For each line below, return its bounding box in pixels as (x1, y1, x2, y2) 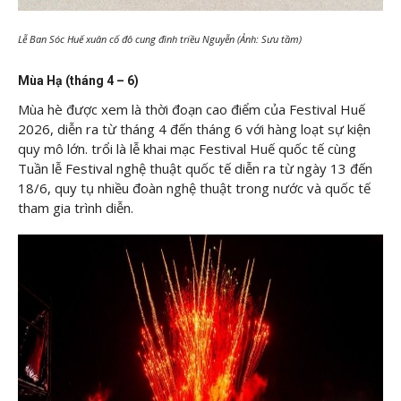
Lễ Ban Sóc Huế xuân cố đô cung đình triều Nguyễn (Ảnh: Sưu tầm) (18, 32, 302, 47)
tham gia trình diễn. (18, 198, 133, 217)
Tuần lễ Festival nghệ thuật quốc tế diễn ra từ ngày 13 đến (18, 158, 372, 177)
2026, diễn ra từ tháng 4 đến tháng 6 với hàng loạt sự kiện (18, 119, 371, 138)
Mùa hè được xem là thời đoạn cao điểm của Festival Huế (18, 99, 365, 118)
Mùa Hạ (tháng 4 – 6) (18, 73, 139, 88)
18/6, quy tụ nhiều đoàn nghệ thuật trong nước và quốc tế (18, 178, 371, 197)
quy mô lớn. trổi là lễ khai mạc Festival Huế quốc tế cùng (18, 139, 356, 158)
